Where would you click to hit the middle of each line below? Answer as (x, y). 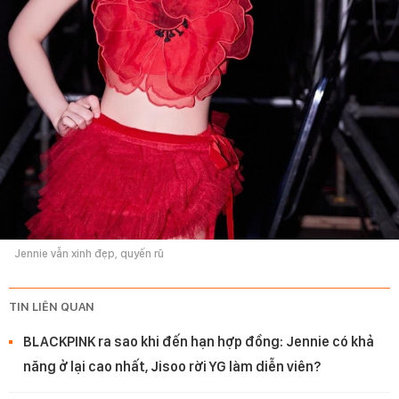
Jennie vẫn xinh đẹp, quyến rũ (89, 254)
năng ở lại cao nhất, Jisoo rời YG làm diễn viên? (172, 367)
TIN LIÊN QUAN (52, 307)
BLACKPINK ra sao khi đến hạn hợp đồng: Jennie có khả (199, 342)
